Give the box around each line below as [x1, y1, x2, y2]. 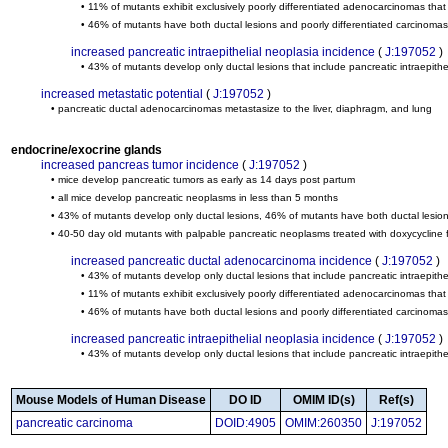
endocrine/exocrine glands [11, 143, 162, 157]
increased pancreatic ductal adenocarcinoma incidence [71, 254, 372, 268]
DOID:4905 [215, 416, 276, 430]
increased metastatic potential [41, 87, 203, 101]
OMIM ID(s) [292, 393, 355, 407]
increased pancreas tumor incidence [41, 158, 239, 172]
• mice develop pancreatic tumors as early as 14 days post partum [51, 174, 355, 185]
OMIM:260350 [285, 416, 362, 430]
